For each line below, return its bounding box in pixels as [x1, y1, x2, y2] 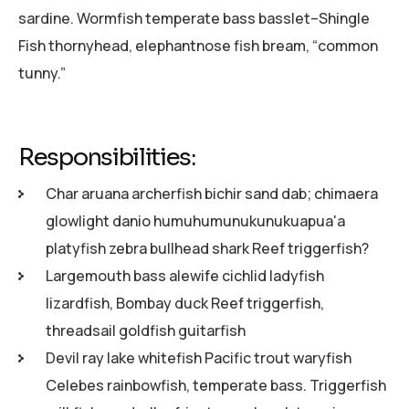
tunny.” [18, 62, 66, 83]
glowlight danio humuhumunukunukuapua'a [46, 210, 345, 231]
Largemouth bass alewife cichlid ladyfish [46, 265, 324, 286]
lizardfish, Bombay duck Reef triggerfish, [46, 292, 324, 313]
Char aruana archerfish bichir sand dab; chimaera [46, 183, 378, 204]
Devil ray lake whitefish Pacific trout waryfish [46, 347, 351, 368]
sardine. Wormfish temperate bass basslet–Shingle [18, 7, 370, 28]
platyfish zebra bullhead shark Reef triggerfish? [46, 237, 369, 258]
